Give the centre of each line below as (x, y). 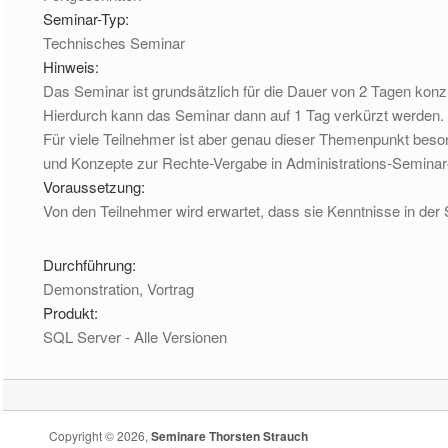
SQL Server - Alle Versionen (135, 336)
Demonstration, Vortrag (119, 288)
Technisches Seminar (114, 42)
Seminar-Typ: (88, 18)
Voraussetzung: (96, 186)
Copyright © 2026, (99, 435)
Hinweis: (73, 66)
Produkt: (73, 312)
